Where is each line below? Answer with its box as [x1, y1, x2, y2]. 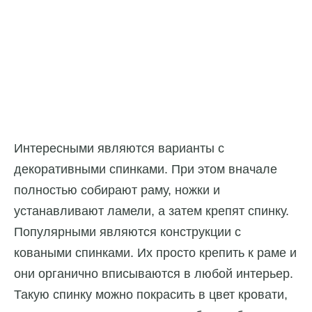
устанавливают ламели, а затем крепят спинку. [14, 203, 289, 218]
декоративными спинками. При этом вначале [14, 162, 277, 176]
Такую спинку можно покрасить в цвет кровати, [14, 287, 288, 302]
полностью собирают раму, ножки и [14, 182, 220, 197]
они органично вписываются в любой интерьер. [14, 266, 293, 281]
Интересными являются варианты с [14, 141, 224, 155]
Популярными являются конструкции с [14, 224, 241, 239]
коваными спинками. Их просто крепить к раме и [14, 245, 297, 260]
